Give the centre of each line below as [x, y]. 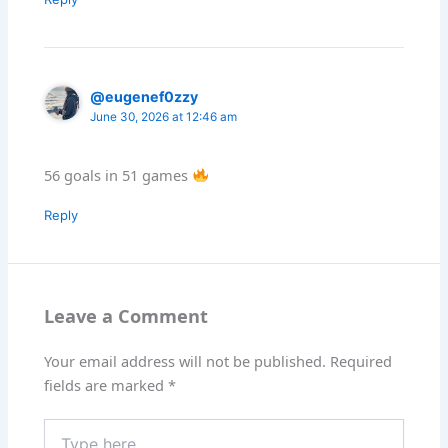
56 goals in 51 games [118, 174]
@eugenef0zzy [144, 96]
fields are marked [106, 385]
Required [361, 361]
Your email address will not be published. [185, 361]
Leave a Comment [126, 315]
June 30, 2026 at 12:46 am [164, 116]
